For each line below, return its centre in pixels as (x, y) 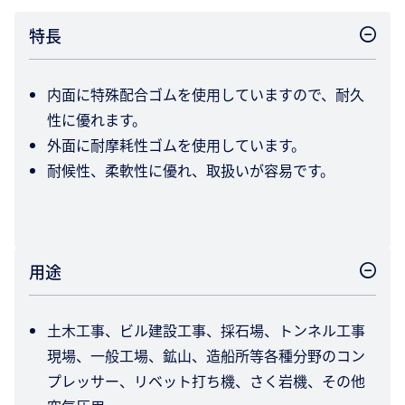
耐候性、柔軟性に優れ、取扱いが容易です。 (191, 170)
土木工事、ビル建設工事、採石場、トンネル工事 (206, 330)
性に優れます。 (97, 120)
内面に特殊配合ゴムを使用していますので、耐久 (206, 94)
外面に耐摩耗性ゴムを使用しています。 (176, 145)
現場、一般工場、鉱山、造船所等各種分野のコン (206, 356)
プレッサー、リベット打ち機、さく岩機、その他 (206, 381)
